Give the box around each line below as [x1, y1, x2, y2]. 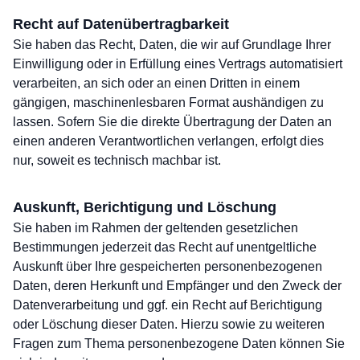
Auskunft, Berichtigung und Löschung [13, 199, 276, 215]
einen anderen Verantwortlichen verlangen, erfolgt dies [13, 134, 324, 148]
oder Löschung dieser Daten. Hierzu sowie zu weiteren [13, 317, 325, 331]
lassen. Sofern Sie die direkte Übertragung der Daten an [13, 115, 332, 129]
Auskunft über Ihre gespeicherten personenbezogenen [13, 260, 322, 273]
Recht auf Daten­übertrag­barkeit [13, 16, 229, 32]
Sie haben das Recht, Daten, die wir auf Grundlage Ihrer [13, 38, 331, 51]
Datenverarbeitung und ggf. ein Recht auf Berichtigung [13, 298, 322, 312]
